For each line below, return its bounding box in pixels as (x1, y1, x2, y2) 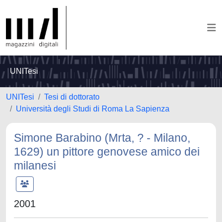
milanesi (14, 159, 56, 172)
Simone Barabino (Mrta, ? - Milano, (14, 131, 190, 144)
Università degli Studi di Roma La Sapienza (16, 105, 169, 113)
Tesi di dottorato (44, 93, 100, 101)
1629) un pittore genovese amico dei (14, 145, 200, 158)
